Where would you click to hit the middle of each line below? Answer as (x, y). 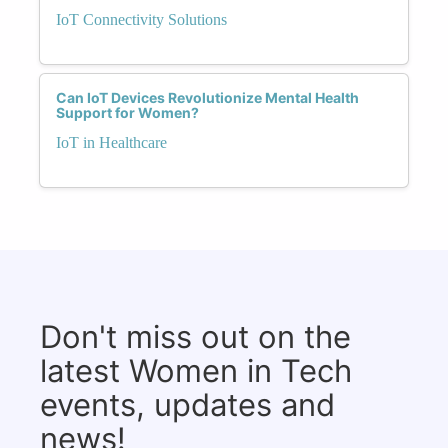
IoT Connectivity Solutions (141, 19)
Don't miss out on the (195, 336)
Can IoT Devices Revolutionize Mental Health (207, 97)
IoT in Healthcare (111, 142)
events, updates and (187, 404)
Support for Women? (127, 112)
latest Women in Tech (196, 370)
